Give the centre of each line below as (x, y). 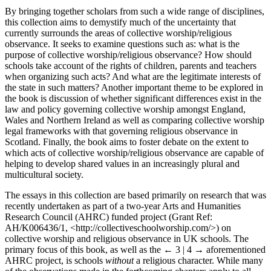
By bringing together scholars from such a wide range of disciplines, (135, 11)
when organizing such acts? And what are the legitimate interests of (133, 76)
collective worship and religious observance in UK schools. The (127, 238)
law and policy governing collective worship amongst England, (125, 109)
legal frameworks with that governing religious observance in (121, 131)
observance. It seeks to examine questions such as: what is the (122, 44)
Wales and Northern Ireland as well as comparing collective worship (135, 120)
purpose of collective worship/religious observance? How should (128, 54)
